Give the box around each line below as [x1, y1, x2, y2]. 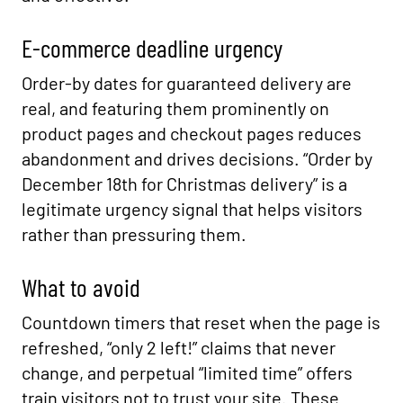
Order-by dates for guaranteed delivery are [22, 72, 352, 94]
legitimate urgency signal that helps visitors [22, 198, 363, 219]
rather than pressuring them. [22, 223, 246, 245]
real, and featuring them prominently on [22, 97, 329, 119]
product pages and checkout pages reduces [22, 122, 362, 144]
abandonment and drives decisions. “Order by [22, 148, 372, 169]
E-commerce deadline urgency [22, 32, 282, 63]
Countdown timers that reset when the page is [22, 311, 381, 333]
